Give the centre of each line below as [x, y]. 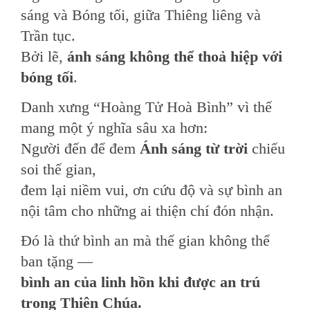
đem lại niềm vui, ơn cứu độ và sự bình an [152, 190]
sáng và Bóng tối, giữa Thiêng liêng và [141, 15]
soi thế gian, [58, 169]
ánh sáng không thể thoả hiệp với [175, 56]
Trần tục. [48, 36]
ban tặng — [57, 261]
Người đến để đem [80, 148]
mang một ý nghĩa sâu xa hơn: [114, 128]
